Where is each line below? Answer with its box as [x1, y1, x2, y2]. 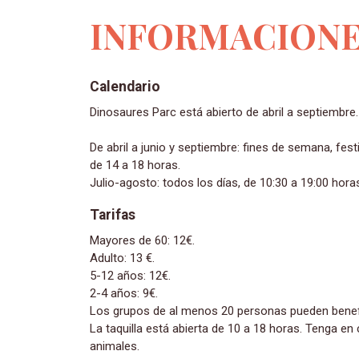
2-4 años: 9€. [90, 286, 158, 301]
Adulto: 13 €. [90, 251, 155, 266]
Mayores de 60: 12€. [99, 233, 195, 248]
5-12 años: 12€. [90, 268, 171, 284]
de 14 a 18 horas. [90, 158, 180, 173]
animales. [90, 339, 139, 354]
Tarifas [90, 207, 135, 224]
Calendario [90, 79, 160, 95]
